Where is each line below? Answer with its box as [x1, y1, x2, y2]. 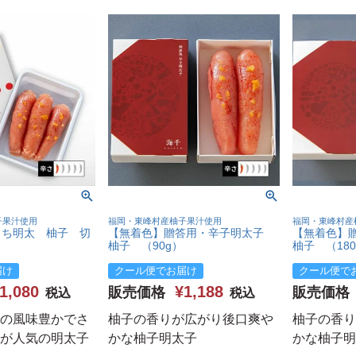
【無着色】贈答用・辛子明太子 [108, 226, 275, 240]
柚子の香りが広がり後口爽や [108, 311, 273, 326]
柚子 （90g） [108, 239, 183, 253]
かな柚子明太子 [108, 331, 197, 345]
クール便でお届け [114, 264, 197, 277]
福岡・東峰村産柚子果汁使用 [108, 216, 222, 226]
